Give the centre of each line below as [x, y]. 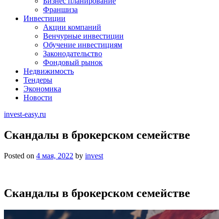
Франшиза [60, 10]
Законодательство [73, 54]
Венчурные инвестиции [83, 36]
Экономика [42, 89]
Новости [38, 98]
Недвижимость [49, 71]
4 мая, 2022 [55, 155]
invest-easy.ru [25, 114]
